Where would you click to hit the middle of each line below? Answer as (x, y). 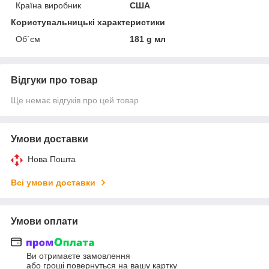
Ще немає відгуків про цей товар (75, 100)
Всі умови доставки (53, 182)
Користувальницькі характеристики (88, 22)
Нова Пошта (52, 159)
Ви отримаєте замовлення (78, 256)
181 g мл (148, 39)
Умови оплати (44, 221)
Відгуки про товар (54, 80)
